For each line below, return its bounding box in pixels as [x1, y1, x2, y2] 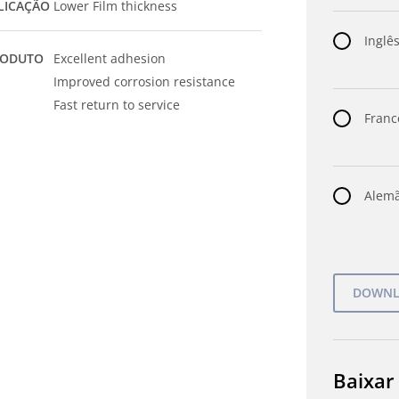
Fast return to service [53, 96, 181, 113]
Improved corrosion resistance [53, 73, 236, 90]
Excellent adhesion [53, 50, 167, 67]
